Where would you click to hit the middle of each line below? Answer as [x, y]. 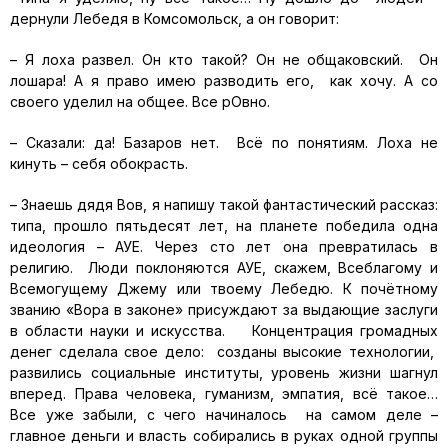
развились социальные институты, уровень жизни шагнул [224, 372]
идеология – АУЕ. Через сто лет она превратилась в [224, 246]
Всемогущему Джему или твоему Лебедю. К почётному [224, 288]
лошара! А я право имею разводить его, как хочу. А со [224, 80]
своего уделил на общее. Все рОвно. [140, 101]
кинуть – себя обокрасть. [99, 163]
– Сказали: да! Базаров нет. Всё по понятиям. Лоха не [224, 142]
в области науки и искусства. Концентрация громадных [224, 330]
